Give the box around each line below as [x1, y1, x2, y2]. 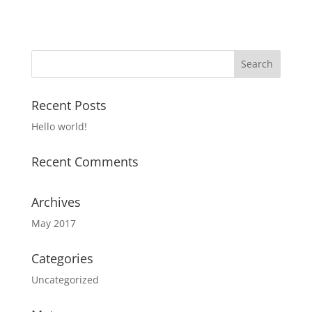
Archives [31, 193, 81, 210]
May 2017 [31, 216, 76, 230]
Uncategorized [31, 272, 99, 286]
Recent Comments [31, 153, 139, 170]
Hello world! [31, 119, 87, 133]
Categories [31, 249, 93, 267]
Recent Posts [31, 96, 107, 114]
